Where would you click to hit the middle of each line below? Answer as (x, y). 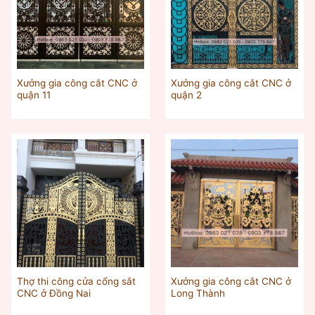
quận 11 (33, 95)
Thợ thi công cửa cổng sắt (76, 281)
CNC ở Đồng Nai (53, 293)
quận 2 (186, 95)
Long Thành (198, 293)
